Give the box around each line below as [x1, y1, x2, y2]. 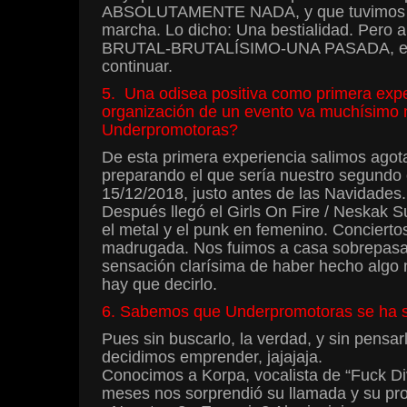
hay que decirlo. [102, 275, 217, 294]
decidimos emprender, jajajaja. [102, 348, 323, 367]
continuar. [102, 57, 173, 76]
